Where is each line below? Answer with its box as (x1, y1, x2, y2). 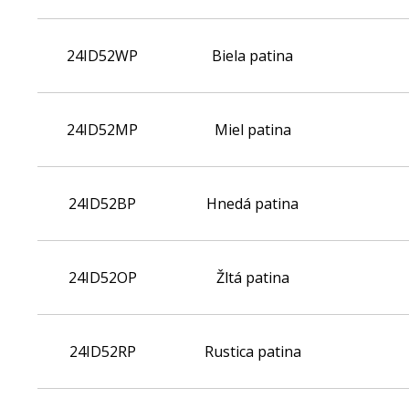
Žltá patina (215, 267, 289, 288)
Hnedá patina (206, 194, 299, 214)
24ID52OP (68, 267, 137, 288)
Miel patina (214, 120, 291, 140)
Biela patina (212, 46, 293, 66)
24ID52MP (67, 120, 138, 140)
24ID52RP (68, 341, 136, 362)
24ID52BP (68, 194, 136, 214)
